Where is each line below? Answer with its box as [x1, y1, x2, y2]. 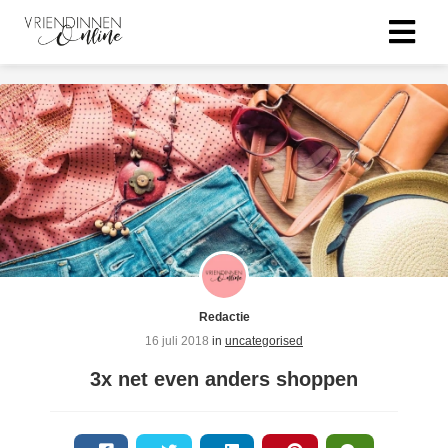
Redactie [198, 309, 250, 324]
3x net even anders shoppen [90, 367, 358, 390]
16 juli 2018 [145, 333, 212, 348]
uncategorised [225, 333, 303, 348]
